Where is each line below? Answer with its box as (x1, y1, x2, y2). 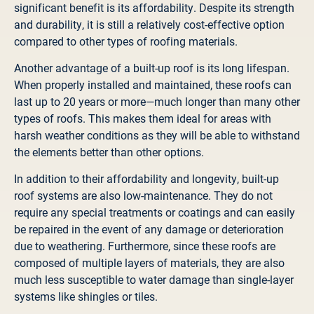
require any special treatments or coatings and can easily (14, 205, 295, 220)
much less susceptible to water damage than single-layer (14, 272, 294, 287)
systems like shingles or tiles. (14, 289, 158, 304)
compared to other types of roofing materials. (14, 33, 238, 48)
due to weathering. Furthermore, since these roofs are (14, 238, 275, 254)
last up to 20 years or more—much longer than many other (14, 93, 300, 109)
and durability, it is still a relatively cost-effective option (14, 16, 285, 32)
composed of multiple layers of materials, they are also (14, 255, 285, 271)
